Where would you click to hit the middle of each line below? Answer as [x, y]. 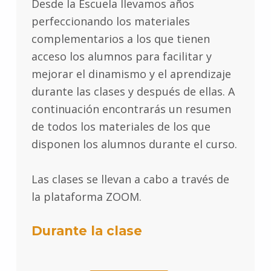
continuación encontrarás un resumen [131, 109]
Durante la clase [87, 231]
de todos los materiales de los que [121, 127]
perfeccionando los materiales [110, 21]
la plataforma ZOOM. [86, 197]
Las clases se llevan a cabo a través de [130, 179]
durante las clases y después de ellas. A [133, 92]
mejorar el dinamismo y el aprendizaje [131, 74]
